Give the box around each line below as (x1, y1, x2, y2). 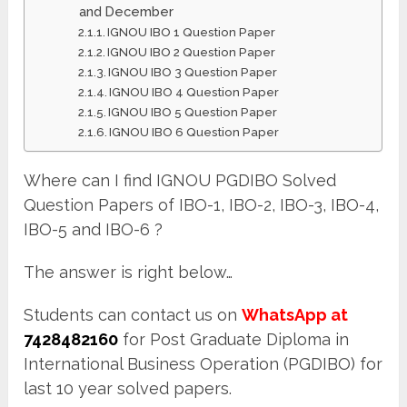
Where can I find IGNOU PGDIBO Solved (24, 170, 337, 190)
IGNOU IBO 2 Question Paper (107, 45, 276, 59)
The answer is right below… (24, 262, 233, 282)
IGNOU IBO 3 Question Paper (108, 65, 278, 79)
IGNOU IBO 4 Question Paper (109, 84, 280, 99)
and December (78, 3, 174, 19)
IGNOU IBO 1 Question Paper (107, 25, 276, 39)
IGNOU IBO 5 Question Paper (108, 104, 278, 119)
